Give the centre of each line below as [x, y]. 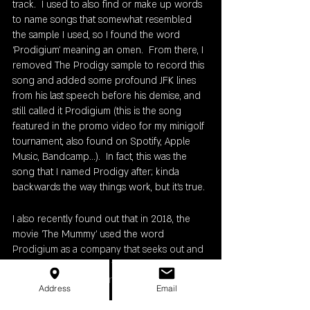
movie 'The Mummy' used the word [90, 235]
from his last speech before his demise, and [108, 96]
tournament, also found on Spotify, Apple [103, 142]
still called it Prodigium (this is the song [98, 111]
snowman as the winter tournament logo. [103, 280]
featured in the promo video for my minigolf [110, 127]
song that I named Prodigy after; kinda [97, 172]
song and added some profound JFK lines [106, 81]
